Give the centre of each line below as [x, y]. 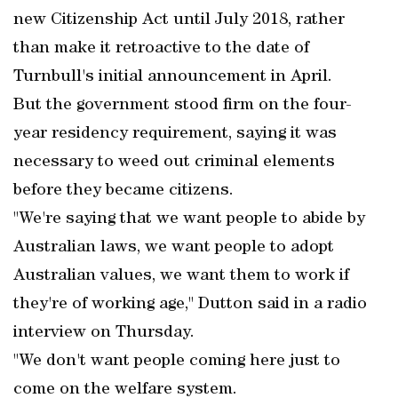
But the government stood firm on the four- [183, 106]
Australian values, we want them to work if [181, 276]
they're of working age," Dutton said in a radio [190, 305]
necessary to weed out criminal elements [174, 163]
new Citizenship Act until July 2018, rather [179, 20]
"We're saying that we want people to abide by [189, 219]
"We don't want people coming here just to [177, 362]
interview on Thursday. [104, 333]
